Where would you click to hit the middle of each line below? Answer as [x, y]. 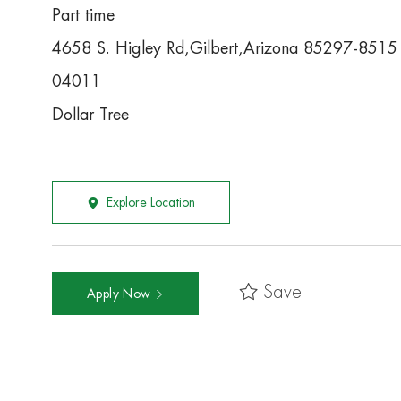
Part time [83, 16]
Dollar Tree [90, 115]
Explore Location [151, 203]
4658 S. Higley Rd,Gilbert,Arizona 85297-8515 [225, 49]
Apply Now [121, 294]
